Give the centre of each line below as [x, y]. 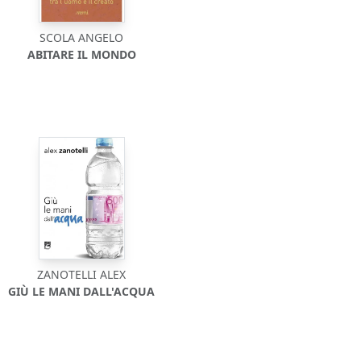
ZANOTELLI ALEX [82, 274]
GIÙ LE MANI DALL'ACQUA [82, 291]
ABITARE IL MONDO [81, 54]
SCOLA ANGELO [82, 37]
